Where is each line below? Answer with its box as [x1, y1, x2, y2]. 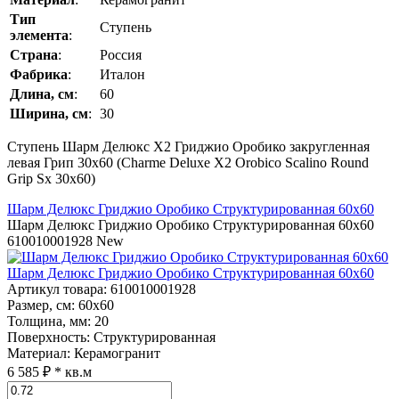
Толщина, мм [7, 313, 87, 330]
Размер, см [7, 297, 71, 313]
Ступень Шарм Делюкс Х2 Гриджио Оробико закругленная [7, 139, 370, 155]
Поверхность [7, 330, 86, 346]
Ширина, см [10, 106, 88, 122]
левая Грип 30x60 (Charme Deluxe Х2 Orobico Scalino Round [7, 155, 369, 171]
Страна [10, 47, 58, 63]
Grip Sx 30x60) [7, 171, 95, 187]
